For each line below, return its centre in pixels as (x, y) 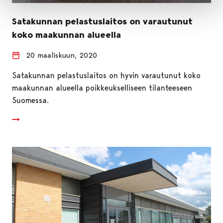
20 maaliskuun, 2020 (61, 55)
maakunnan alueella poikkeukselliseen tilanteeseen (102, 88)
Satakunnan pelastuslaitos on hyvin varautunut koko (106, 75)
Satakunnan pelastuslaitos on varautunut (102, 21)
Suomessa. (30, 100)
